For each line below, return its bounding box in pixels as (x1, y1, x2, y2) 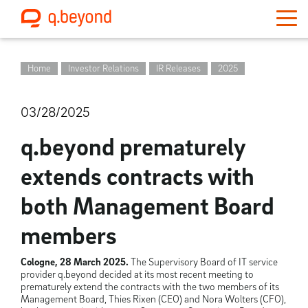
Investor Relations (68, 62, 139, 74)
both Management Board (21, 190, 274, 221)
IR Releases (156, 62, 201, 74)
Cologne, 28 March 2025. (21, 255, 129, 268)
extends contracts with (21, 161, 254, 191)
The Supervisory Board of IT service (129, 255, 278, 268)
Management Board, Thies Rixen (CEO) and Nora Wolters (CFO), (21, 292, 286, 305)
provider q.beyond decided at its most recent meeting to (21, 267, 254, 280)
